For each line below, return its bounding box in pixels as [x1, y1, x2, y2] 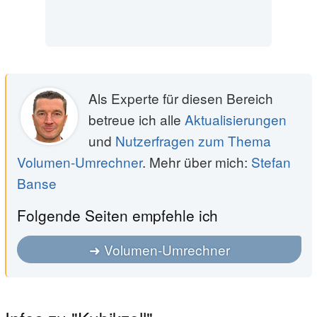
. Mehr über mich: [142, 152, 251, 172]
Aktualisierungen [185, 110, 287, 129]
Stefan [251, 152, 291, 172]
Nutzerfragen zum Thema [115, 131, 271, 151]
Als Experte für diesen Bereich [88, 88, 273, 108]
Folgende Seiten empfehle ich [17, 204, 218, 226]
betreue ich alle [88, 110, 185, 129]
